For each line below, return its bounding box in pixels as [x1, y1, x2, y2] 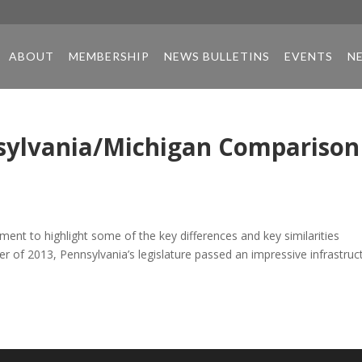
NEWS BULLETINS [163, 49, 270, 63]
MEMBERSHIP [68, 49, 149, 63]
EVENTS [284, 49, 333, 63]
